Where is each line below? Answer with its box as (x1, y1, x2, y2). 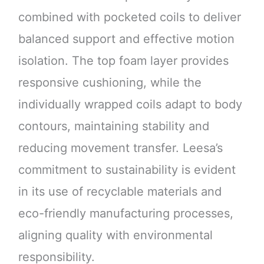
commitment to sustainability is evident (18, 163, 236, 177)
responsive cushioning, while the (18, 75, 202, 90)
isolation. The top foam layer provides (18, 54, 229, 68)
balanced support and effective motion (18, 32, 235, 47)
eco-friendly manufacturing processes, (18, 206, 233, 221)
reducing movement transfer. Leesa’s (18, 141, 223, 156)
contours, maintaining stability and (18, 119, 209, 134)
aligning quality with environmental (18, 228, 213, 243)
